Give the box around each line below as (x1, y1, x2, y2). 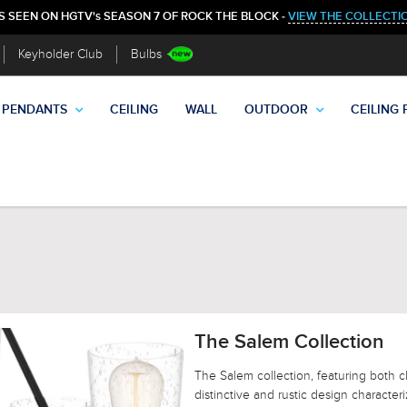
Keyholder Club (18, 46, 103, 62)
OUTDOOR (244, 104, 308, 117)
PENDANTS (2, 104, 67, 117)
